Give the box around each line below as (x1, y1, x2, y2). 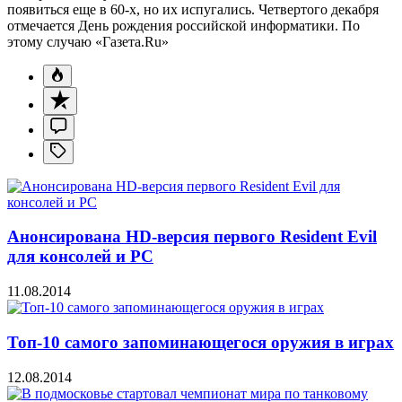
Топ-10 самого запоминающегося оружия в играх (7, 332, 394, 352)
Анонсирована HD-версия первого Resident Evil (7, 227, 377, 247)
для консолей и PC (7, 247, 153, 267)
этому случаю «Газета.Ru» (7, 33, 169, 49)
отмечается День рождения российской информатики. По (7, 17, 360, 33)
